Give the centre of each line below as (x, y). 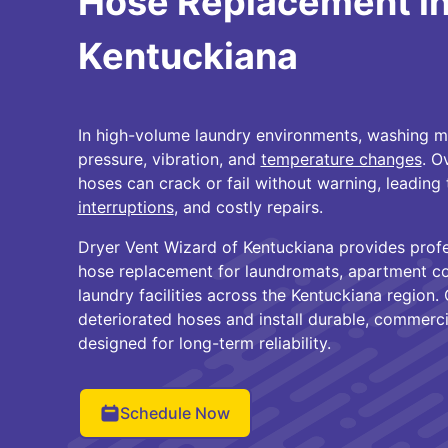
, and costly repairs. (248, 207)
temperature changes (341, 159)
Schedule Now (174, 413)
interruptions (125, 207)
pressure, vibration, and (169, 159)
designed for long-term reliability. (204, 343)
